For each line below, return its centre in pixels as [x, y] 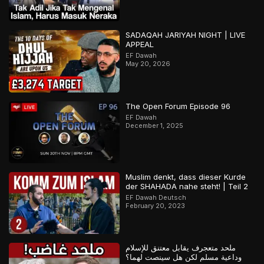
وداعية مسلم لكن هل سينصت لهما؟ [184, 257]
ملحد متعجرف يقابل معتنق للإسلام [181, 248]
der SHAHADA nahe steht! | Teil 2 [187, 186]
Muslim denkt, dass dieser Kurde [186, 176]
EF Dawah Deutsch [156, 197]
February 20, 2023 [156, 205]
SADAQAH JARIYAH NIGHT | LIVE [175, 35]
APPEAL [140, 44]
